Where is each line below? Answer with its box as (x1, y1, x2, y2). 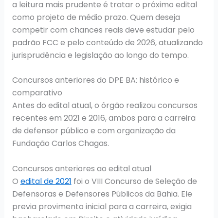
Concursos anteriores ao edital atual (12, 163, 151, 174)
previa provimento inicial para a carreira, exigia (12, 200, 192, 212)
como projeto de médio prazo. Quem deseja (12, 11, 180, 23)
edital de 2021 (20, 175, 72, 187)
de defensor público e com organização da (12, 125, 176, 137)
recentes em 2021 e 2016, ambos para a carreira (12, 112, 196, 124)
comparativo (12, 87, 62, 99)
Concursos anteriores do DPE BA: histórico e (12, 74, 179, 86)
